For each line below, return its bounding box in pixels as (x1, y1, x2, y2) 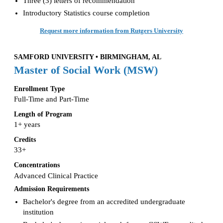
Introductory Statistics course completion (22, 8, 150, 17)
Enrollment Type (14, 84, 65, 93)
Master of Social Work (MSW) (14, 64, 158, 76)
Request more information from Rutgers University (40, 26, 183, 34)
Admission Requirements (14, 184, 89, 193)
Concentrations (14, 161, 60, 169)
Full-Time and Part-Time (14, 95, 89, 104)
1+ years (14, 120, 40, 129)
